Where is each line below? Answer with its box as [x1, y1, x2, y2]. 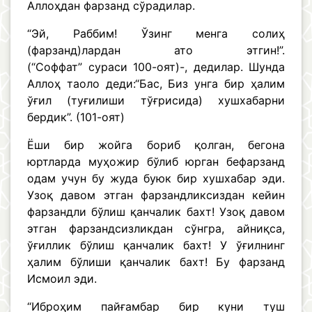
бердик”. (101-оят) [27, 110, 125, 125]
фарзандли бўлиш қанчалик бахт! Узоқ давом [27, 205, 285, 219]
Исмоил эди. [27, 272, 100, 286]
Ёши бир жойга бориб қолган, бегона [27, 138, 285, 153]
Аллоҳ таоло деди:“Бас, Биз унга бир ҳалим [27, 77, 285, 91]
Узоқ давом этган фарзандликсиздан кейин [27, 188, 285, 203]
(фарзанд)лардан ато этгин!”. [27, 43, 285, 58]
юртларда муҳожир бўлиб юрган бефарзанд [27, 155, 285, 169]
